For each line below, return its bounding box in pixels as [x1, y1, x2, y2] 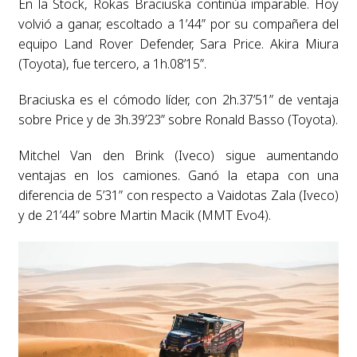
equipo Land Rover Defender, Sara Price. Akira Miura [18, 34, 339, 53]
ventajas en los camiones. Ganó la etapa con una [18, 166, 339, 184]
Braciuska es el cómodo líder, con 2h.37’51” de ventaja [18, 90, 339, 108]
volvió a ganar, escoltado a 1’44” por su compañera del [18, 14, 339, 33]
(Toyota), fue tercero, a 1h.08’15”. [18, 54, 206, 73]
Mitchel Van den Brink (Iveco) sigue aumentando [18, 146, 339, 164]
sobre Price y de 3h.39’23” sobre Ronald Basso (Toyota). [18, 110, 338, 128]
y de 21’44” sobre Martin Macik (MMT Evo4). [18, 206, 271, 224]
